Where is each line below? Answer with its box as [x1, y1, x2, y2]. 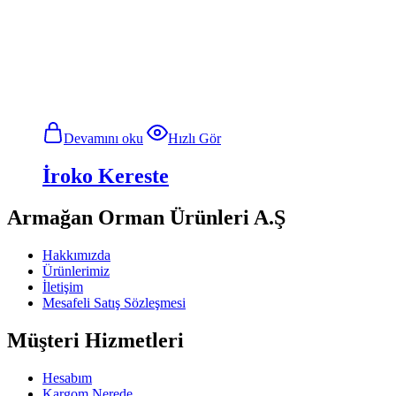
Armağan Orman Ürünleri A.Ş [7, 205, 286, 229]
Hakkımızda [42, 247, 110, 263]
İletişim [42, 278, 83, 294]
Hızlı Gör [168, 131, 221, 146]
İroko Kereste [42, 164, 169, 187]
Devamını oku [64, 131, 143, 146]
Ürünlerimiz [42, 263, 110, 278]
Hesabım [42, 369, 92, 385]
